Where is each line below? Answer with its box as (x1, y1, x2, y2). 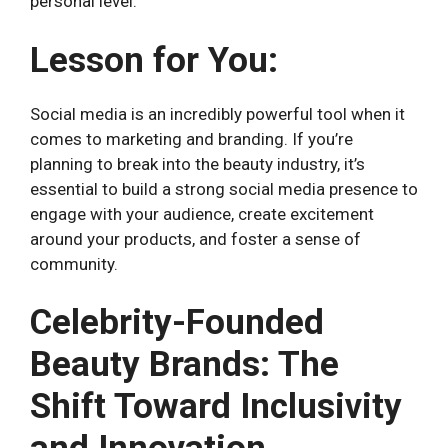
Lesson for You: (30, 39, 278, 81)
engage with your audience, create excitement (30, 203, 374, 224)
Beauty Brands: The (30, 344, 339, 386)
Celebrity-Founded (30, 302, 324, 344)
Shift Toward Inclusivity (30, 386, 402, 428)
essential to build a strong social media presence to (30, 178, 418, 199)
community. (30, 253, 118, 274)
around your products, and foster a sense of (30, 228, 361, 249)
